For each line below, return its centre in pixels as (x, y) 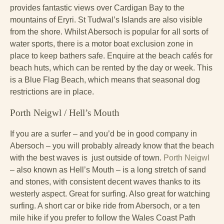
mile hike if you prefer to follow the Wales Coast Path (103, 217)
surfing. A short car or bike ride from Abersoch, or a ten (105, 205)
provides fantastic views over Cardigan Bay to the (97, 7)
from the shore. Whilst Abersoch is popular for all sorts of (110, 31)
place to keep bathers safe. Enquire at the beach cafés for (111, 55)
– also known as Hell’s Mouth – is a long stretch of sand (108, 169)
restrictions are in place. (52, 91)
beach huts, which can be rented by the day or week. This (111, 67)
